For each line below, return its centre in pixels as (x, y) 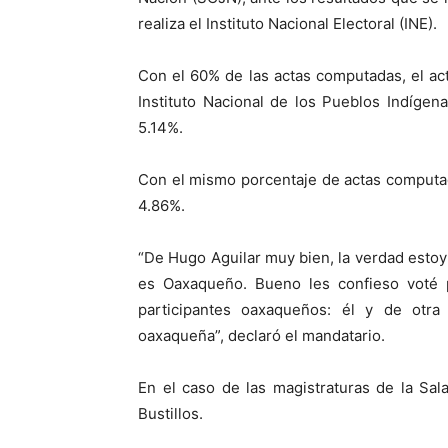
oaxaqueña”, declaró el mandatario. (261, 335)
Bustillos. (170, 413)
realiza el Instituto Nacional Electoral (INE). (287, 23)
